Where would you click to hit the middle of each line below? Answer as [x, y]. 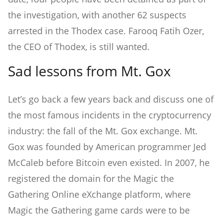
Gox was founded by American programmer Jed [107, 146]
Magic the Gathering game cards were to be [99, 210]
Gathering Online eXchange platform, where [99, 194]
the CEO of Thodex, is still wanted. [79, 46]
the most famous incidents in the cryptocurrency [110, 115]
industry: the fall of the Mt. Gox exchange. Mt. [103, 131]
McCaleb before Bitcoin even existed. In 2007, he [109, 162]
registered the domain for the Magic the [91, 178]
